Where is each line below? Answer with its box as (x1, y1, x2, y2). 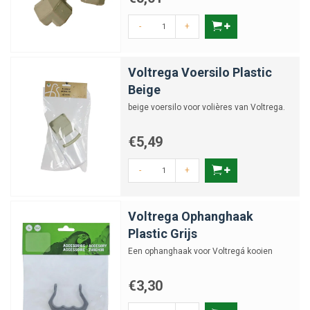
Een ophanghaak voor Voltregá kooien (128, 246, 273, 256)
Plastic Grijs (128, 226, 197, 241)
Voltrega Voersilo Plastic (128, 65, 272, 80)
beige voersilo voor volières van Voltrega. (128, 102, 285, 112)
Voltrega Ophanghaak (128, 209, 253, 224)
